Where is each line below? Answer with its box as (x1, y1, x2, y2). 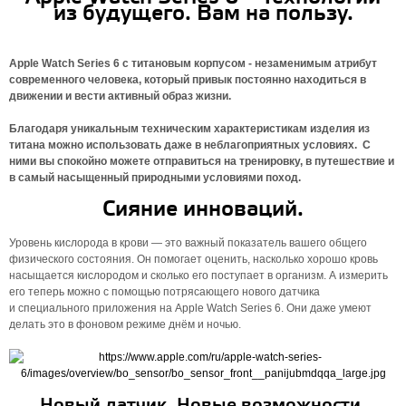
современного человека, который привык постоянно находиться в (9, 73, 366, 86)
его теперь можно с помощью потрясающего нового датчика (9, 285, 320, 298)
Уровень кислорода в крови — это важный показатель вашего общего (9, 237, 367, 249)
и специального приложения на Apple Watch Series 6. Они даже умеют (9, 302, 372, 314)
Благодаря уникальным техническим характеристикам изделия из (9, 122, 370, 135)
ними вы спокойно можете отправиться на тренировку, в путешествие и (9, 155, 394, 168)
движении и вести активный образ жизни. (9, 90, 231, 102)
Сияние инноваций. (102, 197, 304, 223)
